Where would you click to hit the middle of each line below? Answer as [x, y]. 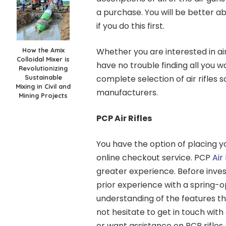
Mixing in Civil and [43, 86]
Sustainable [43, 77]
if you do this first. [130, 26]
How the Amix [43, 50]
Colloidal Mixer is [43, 59]
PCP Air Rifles [124, 118]
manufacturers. [127, 92]
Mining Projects [43, 95]
